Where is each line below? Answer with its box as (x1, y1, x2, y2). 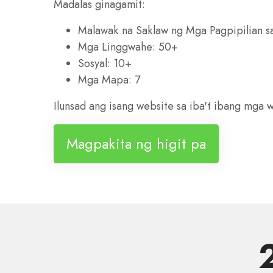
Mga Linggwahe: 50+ (78, 39, 178, 55)
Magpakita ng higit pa (66, 132, 206, 154)
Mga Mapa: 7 (78, 72, 140, 88)
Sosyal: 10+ (78, 55, 132, 71)
